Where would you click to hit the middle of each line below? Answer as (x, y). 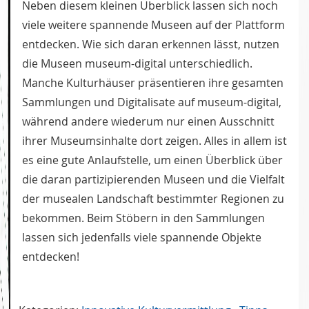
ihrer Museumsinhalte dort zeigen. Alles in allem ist (154, 141)
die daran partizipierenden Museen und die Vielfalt (153, 180)
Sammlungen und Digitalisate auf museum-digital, (152, 102)
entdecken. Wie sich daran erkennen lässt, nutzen (151, 44)
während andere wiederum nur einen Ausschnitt (148, 122)
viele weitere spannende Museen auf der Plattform (153, 25)
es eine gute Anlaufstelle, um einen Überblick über (152, 160)
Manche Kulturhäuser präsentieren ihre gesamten (153, 83)
